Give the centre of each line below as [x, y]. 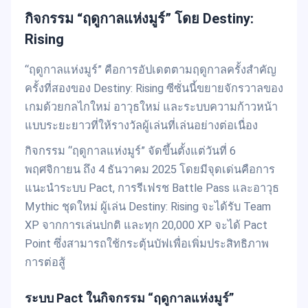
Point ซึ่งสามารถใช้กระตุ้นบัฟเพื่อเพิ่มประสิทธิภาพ [147, 243]
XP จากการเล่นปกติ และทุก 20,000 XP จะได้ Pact [146, 225]
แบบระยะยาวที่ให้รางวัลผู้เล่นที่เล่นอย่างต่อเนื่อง [141, 125]
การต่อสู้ [45, 262]
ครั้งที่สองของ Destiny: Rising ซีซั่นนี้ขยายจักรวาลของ [154, 88]
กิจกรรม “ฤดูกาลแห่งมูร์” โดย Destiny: [139, 18]
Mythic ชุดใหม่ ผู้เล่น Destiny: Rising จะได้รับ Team [148, 206]
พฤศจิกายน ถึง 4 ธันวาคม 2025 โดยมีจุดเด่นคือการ [150, 169]
